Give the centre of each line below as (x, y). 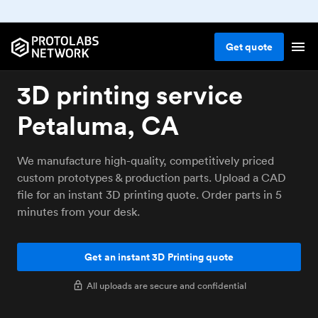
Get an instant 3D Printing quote (159, 257)
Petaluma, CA (98, 125)
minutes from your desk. (78, 212)
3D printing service (130, 95)
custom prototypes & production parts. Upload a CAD (152, 177)
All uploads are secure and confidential (166, 285)
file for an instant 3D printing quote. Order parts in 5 (149, 194)
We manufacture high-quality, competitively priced (146, 160)
